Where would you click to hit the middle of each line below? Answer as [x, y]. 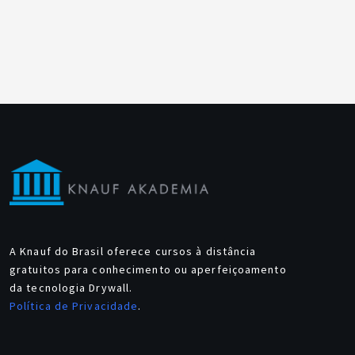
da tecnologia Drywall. [71, 288]
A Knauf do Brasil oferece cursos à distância [133, 252]
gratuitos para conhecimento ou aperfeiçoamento [148, 270]
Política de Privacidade [74, 306]
